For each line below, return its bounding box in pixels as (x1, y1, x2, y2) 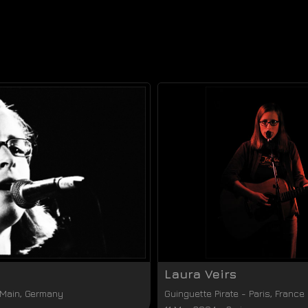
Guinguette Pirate (164, 287, 239, 299)
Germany (25, 287, 63, 299)
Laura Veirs (164, 267, 236, 281)
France (275, 287, 305, 299)
